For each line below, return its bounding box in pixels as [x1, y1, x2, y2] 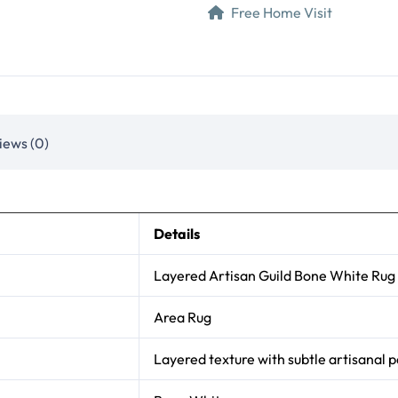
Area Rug [154, 308, 211, 327]
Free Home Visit [231, 3, 333, 21]
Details [154, 225, 200, 243]
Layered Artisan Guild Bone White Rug [154, 267, 395, 285]
